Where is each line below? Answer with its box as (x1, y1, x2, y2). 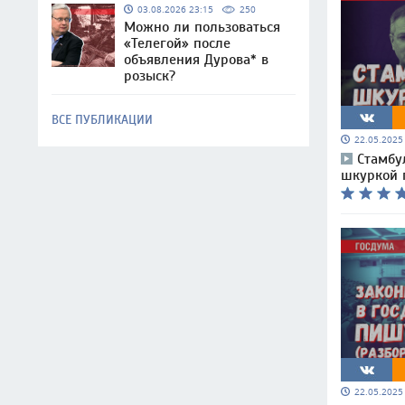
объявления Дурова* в (124, 52, 268, 68)
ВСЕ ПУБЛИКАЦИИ (52, 112, 153, 127)
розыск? (124, 68, 175, 84)
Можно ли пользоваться (124, 19, 280, 35)
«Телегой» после (124, 35, 231, 52)
